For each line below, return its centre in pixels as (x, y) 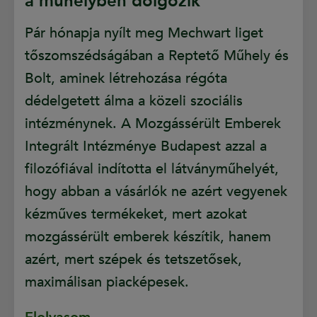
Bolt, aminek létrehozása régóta (126, 79)
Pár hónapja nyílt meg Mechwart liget (144, 33)
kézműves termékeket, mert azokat (136, 214)
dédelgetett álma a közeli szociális (134, 101)
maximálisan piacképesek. (107, 282)
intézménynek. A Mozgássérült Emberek (153, 124)
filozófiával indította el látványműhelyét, (152, 169)
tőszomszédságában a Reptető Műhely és (157, 56)
